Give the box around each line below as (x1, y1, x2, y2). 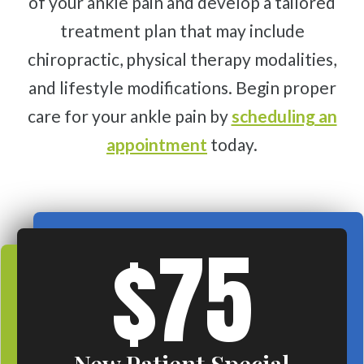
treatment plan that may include (59, 20, 305, 41)
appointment (106, 134, 207, 155)
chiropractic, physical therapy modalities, (28, 49, 336, 70)
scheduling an (231, 106, 337, 127)
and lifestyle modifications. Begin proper (28, 77, 336, 98)
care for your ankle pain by (27, 106, 232, 127)
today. (207, 134, 258, 155)
